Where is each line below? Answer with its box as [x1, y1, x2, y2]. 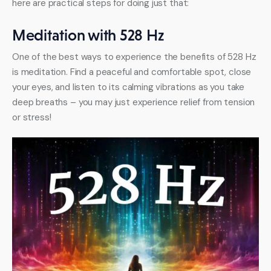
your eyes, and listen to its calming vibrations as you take [12, 81, 247, 94]
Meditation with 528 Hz [12, 26, 165, 45]
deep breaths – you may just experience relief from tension [12, 96, 258, 109]
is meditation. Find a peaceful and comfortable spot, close [12, 66, 254, 79]
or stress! [12, 111, 51, 124]
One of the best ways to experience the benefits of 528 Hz [12, 51, 259, 64]
